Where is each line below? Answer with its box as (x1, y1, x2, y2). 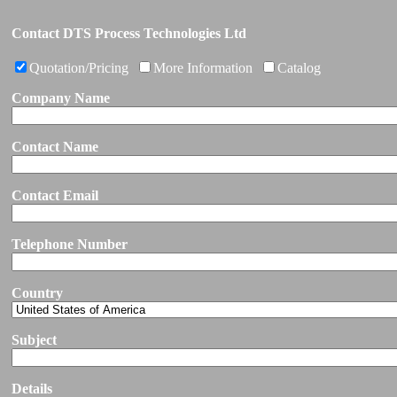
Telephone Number (12, 237, 128, 252)
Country (12, 285, 63, 300)
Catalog (277, 60, 321, 75)
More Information (153, 60, 253, 75)
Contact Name (12, 139, 98, 154)
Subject (12, 332, 57, 347)
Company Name (12, 90, 110, 105)
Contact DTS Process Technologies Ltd (12, 26, 246, 41)
